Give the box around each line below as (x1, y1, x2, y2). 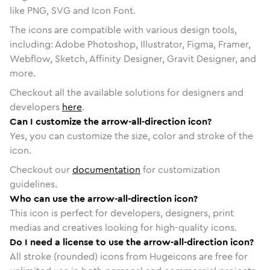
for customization (140, 162, 220, 177)
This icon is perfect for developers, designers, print (10, 206, 234, 220)
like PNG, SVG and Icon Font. (10, 3, 136, 17)
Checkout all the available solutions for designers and (10, 85, 243, 99)
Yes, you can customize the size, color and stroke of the (10, 128, 253, 143)
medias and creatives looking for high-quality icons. (10, 220, 237, 234)
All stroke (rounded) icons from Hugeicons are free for (10, 249, 248, 263)
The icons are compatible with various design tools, (10, 22, 237, 37)
